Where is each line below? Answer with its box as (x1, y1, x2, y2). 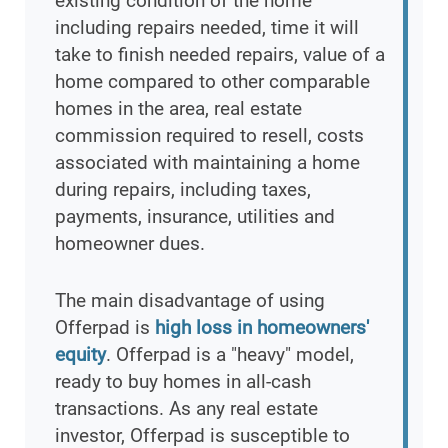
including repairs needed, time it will (55, 16, 359, 40)
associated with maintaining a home (55, 151, 360, 175)
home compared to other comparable (55, 70, 370, 94)
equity (55, 343, 106, 367)
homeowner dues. (55, 232, 205, 256)
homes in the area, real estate (55, 97, 302, 121)
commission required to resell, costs (55, 124, 364, 148)
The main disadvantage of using (55, 289, 325, 313)
